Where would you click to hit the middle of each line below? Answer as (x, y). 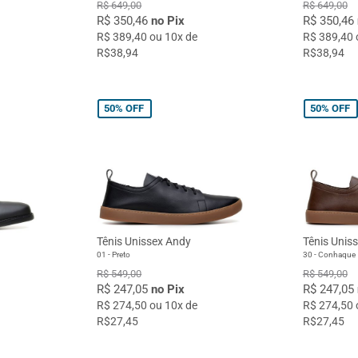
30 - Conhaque (329, 255)
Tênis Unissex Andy (144, 242)
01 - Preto (114, 255)
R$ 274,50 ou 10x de (147, 306)
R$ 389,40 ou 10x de (147, 36)
